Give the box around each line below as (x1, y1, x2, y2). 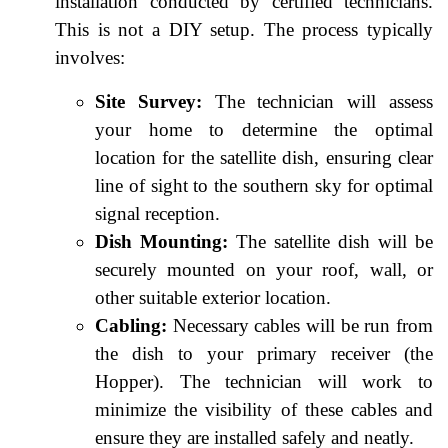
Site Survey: (95, 90, 202, 112)
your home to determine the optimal (95, 118, 433, 140)
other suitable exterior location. (95, 286, 331, 308)
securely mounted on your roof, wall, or (95, 258, 433, 280)
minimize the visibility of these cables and (95, 398, 433, 420)
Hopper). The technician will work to (95, 370, 433, 392)
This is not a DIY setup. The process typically (55, 18, 433, 40)
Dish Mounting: (95, 230, 228, 252)
